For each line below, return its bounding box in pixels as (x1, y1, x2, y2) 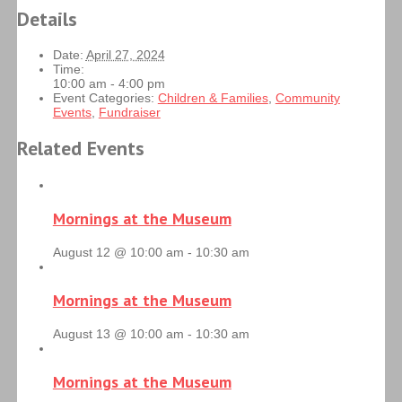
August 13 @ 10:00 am (52, 326, 184, 341)
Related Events (16, 135, 144, 162)
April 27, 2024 (85, 48, 165, 63)
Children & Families (157, 91, 268, 106)
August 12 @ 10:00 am (52, 244, 184, 259)
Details (16, 5, 77, 31)
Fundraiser (98, 105, 161, 120)
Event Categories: (52, 91, 154, 106)
